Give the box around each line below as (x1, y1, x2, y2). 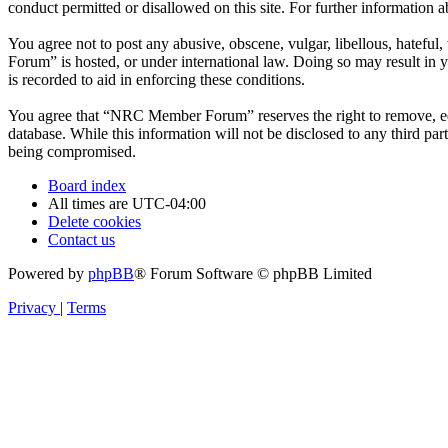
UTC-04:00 (132, 194, 206, 212)
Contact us (48, 230, 115, 248)
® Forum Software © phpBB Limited (134, 264, 372, 282)
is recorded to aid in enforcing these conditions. (8, 70, 305, 88)
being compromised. (8, 142, 136, 160)
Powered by (8, 264, 88, 282)
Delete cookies (48, 212, 141, 230)
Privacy (8, 298, 56, 316)
